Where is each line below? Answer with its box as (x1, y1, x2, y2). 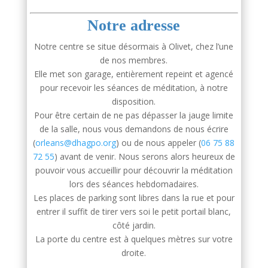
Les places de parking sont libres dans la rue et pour (33, 192, 234, 204)
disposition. (112, 96, 156, 108)
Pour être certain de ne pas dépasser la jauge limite (34, 109, 234, 121)
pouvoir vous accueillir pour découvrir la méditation (35, 165, 233, 176)
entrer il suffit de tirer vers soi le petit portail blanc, (36, 206, 232, 218)
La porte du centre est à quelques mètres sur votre (35, 233, 233, 245)
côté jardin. (112, 220, 156, 232)
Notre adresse (87, 17, 181, 35)
